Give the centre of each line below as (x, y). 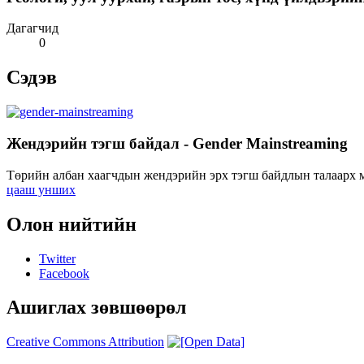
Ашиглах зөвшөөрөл (96, 308)
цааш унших (41, 189)
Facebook (64, 273)
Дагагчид (32, 28)
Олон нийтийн (71, 224)
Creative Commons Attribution (85, 342)
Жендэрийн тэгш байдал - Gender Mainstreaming (177, 143)
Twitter (57, 258)
